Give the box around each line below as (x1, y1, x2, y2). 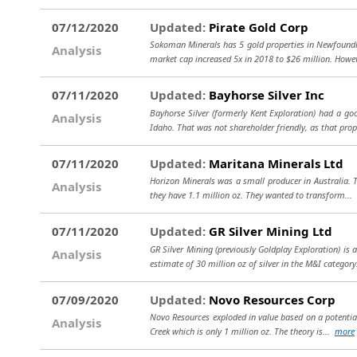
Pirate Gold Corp (206, 18, 308, 35)
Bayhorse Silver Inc (206, 87, 324, 103)
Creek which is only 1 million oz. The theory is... (150, 325, 335, 337)
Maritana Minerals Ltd (206, 155, 343, 171)
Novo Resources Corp (206, 291, 335, 308)
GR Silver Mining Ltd (206, 223, 332, 239)
